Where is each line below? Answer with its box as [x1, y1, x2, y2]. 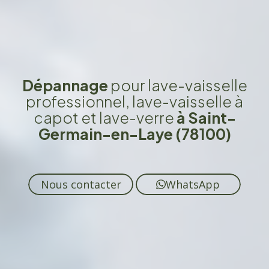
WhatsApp [166, 177, 220, 192]
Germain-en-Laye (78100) [38, 124, 231, 144]
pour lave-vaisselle [110, 76, 247, 95]
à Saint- [176, 108, 236, 128]
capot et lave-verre [33, 108, 177, 128]
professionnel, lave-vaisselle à [26, 92, 243, 112]
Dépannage [22, 76, 108, 95]
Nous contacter [40, 177, 121, 192]
